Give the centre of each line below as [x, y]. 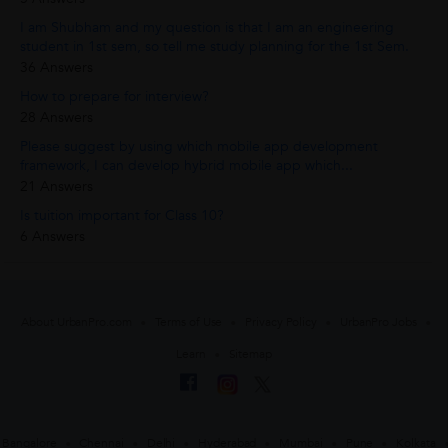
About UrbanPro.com [76, 321]
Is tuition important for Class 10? [122, 216]
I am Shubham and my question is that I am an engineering [207, 28]
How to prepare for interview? [115, 97]
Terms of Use [188, 321]
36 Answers [57, 68]
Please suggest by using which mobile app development [199, 147]
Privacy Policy [281, 321]
